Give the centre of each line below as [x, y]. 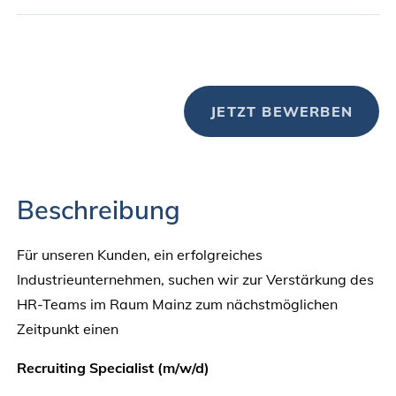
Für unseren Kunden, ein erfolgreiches [139, 254]
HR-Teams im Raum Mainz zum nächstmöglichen [177, 304]
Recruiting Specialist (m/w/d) [113, 367]
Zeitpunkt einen [67, 328]
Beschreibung [98, 209]
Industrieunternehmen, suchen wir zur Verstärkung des [195, 279]
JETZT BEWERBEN [282, 112]
